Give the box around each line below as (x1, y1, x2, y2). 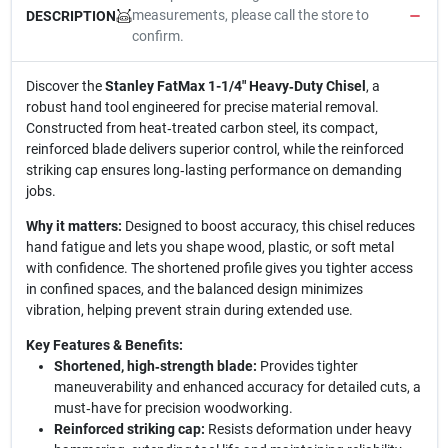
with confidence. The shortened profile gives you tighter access (25, 260, 413, 276)
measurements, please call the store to (131, 7, 369, 23)
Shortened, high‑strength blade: (53, 358, 257, 374)
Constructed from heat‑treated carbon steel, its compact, (25, 120, 378, 136)
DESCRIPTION (25, 7, 116, 24)
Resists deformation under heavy (204, 421, 412, 437)
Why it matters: (25, 218, 122, 234)
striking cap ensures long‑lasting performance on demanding (25, 162, 402, 178)
